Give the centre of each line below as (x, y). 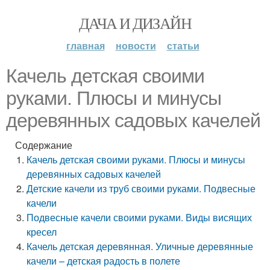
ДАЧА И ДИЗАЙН (135, 23)
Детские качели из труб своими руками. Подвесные (141, 188)
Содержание (44, 145)
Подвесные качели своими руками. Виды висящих (140, 217)
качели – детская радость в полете (104, 261)
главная (85, 46)
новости (136, 46)
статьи (183, 46)
